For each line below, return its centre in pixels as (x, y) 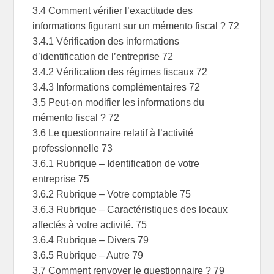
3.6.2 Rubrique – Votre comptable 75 (112, 194)
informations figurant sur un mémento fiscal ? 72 (136, 26)
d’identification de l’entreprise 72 (103, 57)
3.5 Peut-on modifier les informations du (119, 103)
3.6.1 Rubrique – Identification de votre (116, 164)
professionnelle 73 (73, 149)
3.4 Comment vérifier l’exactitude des (113, 11)
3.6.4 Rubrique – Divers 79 (91, 240)
